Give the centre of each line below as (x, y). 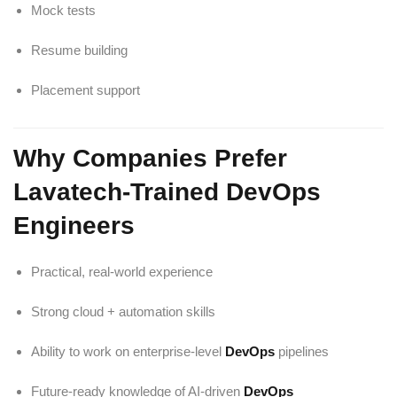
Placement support (86, 90)
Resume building (79, 50)
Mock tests (63, 10)
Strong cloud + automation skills (123, 311)
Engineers (74, 226)
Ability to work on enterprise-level (128, 351)
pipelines (302, 351)
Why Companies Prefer (150, 158)
